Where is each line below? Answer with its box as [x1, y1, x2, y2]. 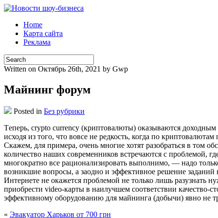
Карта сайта [23, 29, 63, 37]
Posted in [12, 107, 44, 115]
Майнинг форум [4, 83, 91, 96]
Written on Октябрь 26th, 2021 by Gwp [4, 65, 128, 73]
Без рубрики [44, 107, 85, 115]
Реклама [23, 38, 51, 46]
